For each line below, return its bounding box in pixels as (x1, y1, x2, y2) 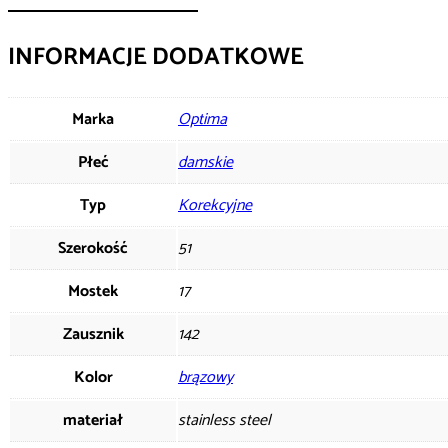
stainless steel (178, 406, 271, 434)
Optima (178, 105, 227, 133)
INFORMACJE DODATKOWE (8, 37, 304, 77)
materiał (63, 406, 123, 434)
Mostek (68, 277, 118, 305)
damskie (178, 148, 233, 176)
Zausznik (62, 320, 124, 348)
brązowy (178, 363, 233, 391)
